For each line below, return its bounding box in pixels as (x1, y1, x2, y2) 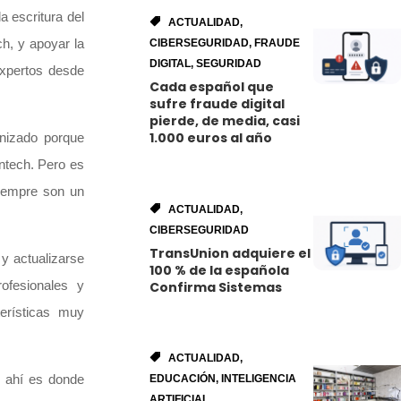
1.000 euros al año (149, 129, 273, 148)
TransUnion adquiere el (149, 243, 311, 262)
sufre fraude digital (149, 95, 286, 114)
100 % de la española (149, 260, 290, 279)
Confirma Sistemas (149, 277, 283, 296)
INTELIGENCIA (221, 372, 297, 386)
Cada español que (149, 78, 275, 97)
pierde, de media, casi (149, 112, 301, 131)
